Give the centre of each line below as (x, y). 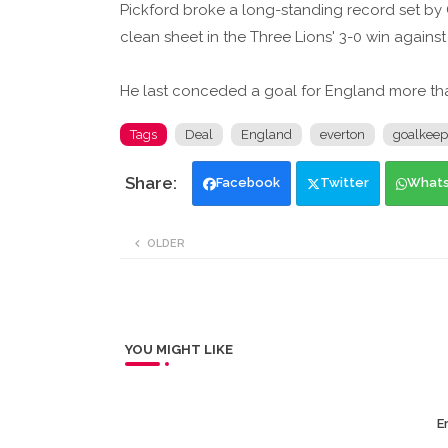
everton (342, 135)
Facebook (247, 183)
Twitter (344, 183)
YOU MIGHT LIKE (178, 350)
